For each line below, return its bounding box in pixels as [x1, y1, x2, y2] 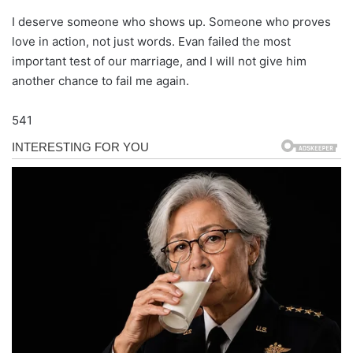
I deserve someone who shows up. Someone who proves [12, 13, 331, 29]
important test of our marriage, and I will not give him [12, 53, 307, 69]
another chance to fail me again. [12, 72, 189, 88]
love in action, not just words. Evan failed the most [12, 33, 291, 49]
